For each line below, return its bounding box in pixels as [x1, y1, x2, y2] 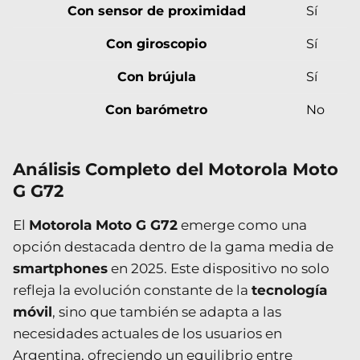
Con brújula [117, 68, 196, 84]
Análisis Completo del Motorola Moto [13, 158, 338, 179]
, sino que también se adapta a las [52, 303, 281, 320]
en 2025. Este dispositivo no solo [108, 260, 329, 276]
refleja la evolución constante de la [13, 281, 252, 298]
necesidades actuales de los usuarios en [13, 325, 282, 342]
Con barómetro [105, 101, 207, 117]
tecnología [252, 281, 327, 298]
